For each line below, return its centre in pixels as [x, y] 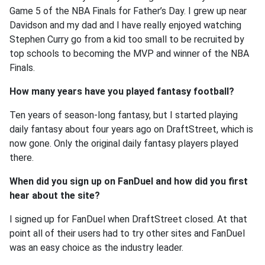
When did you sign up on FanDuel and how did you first [129, 181]
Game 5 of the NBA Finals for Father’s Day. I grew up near [128, 11]
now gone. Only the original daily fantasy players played [124, 143]
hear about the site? [55, 195]
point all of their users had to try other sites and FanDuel [127, 233]
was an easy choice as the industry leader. [96, 248]
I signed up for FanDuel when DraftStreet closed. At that [128, 219]
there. [22, 158]
